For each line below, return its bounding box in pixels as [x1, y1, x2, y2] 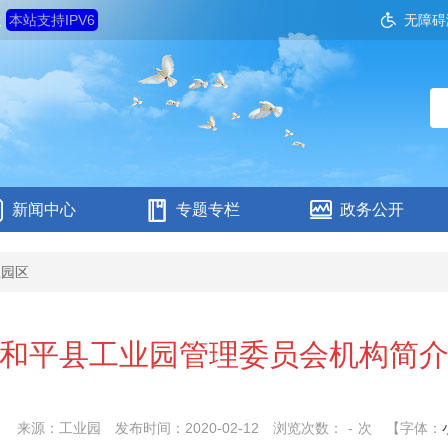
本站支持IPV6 [9, 12, 95, 28]
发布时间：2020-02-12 [114, 420, 259, 436]
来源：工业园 [16, 420, 105, 436]
